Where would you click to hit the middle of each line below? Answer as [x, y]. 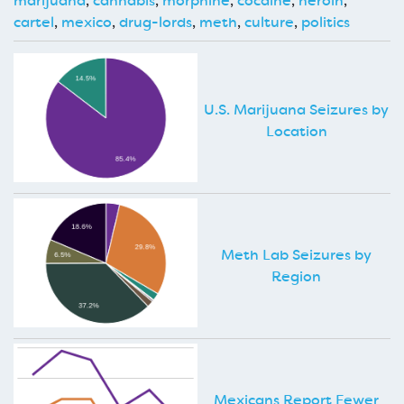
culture [269, 22]
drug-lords [156, 22]
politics [326, 22]
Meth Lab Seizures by [296, 254]
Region [296, 276]
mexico [87, 22]
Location [296, 131]
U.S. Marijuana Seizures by [296, 109]
